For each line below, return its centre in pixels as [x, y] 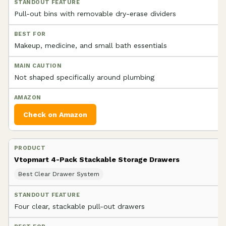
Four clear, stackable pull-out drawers [79, 206]
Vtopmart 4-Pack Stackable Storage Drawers [97, 159]
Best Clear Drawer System [59, 174]
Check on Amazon [55, 114]
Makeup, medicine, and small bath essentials [91, 45]
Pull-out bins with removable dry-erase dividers [95, 13]
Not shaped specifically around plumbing [84, 77]
